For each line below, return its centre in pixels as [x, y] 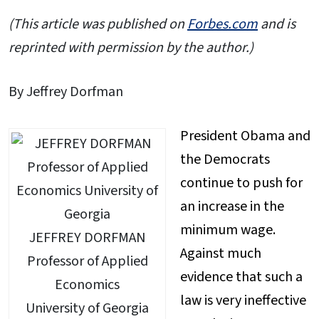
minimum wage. [228, 230]
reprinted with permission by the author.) [131, 48]
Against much [221, 253]
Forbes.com [223, 25]
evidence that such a [241, 277]
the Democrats [225, 159]
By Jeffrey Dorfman [66, 91]
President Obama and [245, 136]
